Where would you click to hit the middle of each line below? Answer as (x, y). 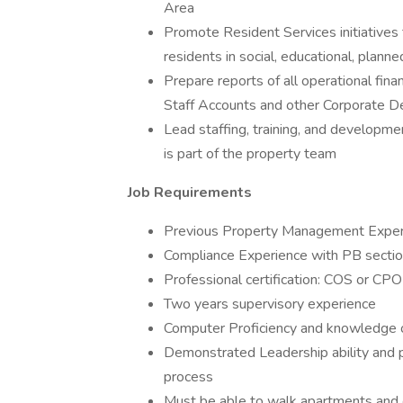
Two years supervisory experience (270, 304)
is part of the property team (250, 154)
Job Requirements (190, 193)
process (188, 377)
